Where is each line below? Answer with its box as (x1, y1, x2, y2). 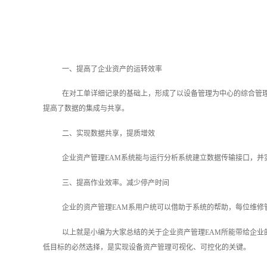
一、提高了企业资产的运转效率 (62, 64, 162, 73)
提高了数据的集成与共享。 (43, 104, 129, 113)
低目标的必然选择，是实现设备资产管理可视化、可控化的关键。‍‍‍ (43, 243, 250, 252)
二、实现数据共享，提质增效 (62, 129, 155, 138)
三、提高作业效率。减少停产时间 (62, 178, 169, 187)
